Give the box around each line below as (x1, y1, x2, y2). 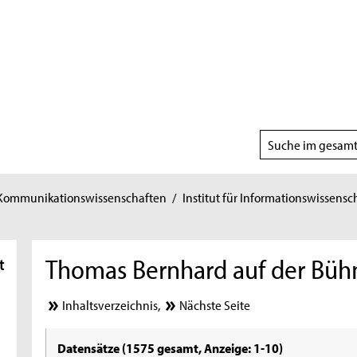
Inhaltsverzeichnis (62, 296, 159, 314)
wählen (258, 149, 303, 168)
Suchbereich (258, 129, 333, 148)
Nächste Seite (178, 296, 250, 314)
